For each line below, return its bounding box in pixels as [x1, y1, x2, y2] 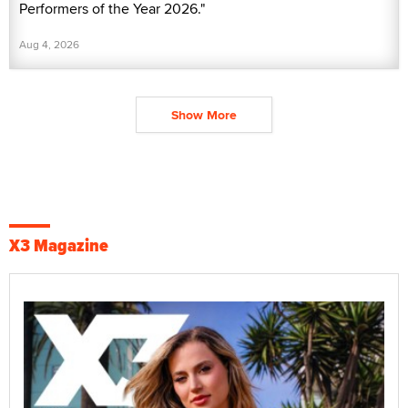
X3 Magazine [9, 232, 108, 260]
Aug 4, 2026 [19, 36, 79, 53]
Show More [171, 106, 237, 125]
